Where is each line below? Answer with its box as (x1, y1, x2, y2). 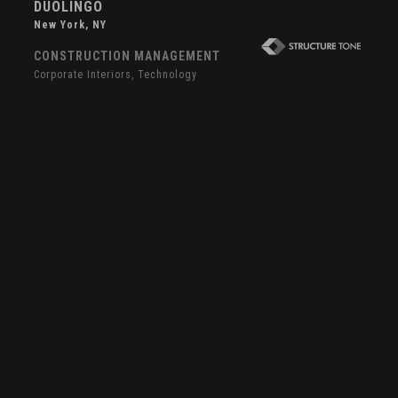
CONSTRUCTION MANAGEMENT (34, 49, 221, 64)
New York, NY (34, 19, 107, 32)
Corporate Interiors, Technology (34, 68, 198, 82)
